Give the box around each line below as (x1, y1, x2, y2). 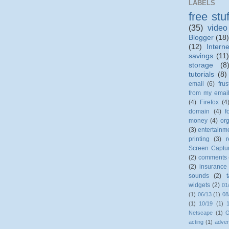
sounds (189, 172, 209, 179)
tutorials (189, 70, 214, 78)
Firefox (199, 98, 219, 106)
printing (189, 135, 210, 143)
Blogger (189, 33, 214, 41)
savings (189, 52, 213, 60)
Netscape (189, 209, 213, 216)
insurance (199, 163, 227, 170)
